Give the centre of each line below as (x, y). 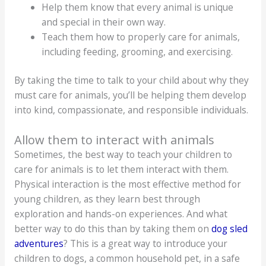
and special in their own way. (104, 22)
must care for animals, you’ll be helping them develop (130, 95)
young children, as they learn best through (107, 199)
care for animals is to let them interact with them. (121, 169)
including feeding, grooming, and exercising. (137, 51)
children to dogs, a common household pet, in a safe (127, 258)
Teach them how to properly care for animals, (141, 37)
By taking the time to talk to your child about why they (131, 80)
